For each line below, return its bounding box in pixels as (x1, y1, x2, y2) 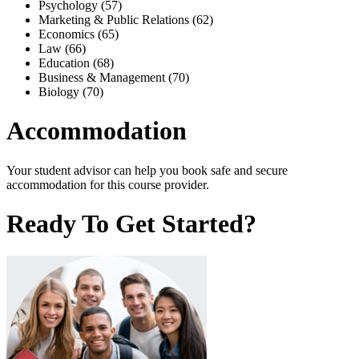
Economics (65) (38, 26, 119, 41)
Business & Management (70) (38, 70, 189, 84)
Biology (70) (38, 84, 103, 99)
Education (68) (38, 55, 114, 70)
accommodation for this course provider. (6, 177, 209, 192)
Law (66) (38, 41, 86, 55)
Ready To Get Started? (6, 209, 256, 239)
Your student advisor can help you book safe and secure (6, 163, 288, 177)
